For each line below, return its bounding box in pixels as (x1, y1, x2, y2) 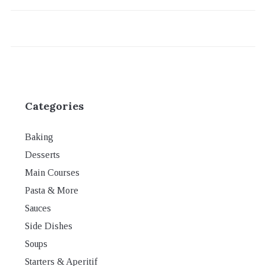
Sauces (24, 202, 51, 213)
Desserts (24, 149, 60, 160)
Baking (24, 131, 53, 142)
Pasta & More (24, 185, 78, 195)
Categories (24, 99, 84, 113)
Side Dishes (24, 220, 72, 231)
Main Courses (24, 167, 80, 178)
